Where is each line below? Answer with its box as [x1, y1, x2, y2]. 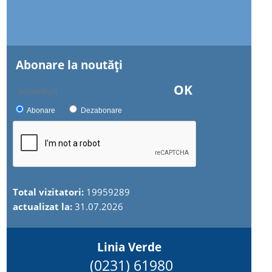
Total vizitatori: [13, 186, 87, 198]
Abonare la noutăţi [16, 56, 123, 73]
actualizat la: [13, 200, 75, 212]
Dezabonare [81, 106, 123, 115]
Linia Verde [97, 239, 161, 255]
